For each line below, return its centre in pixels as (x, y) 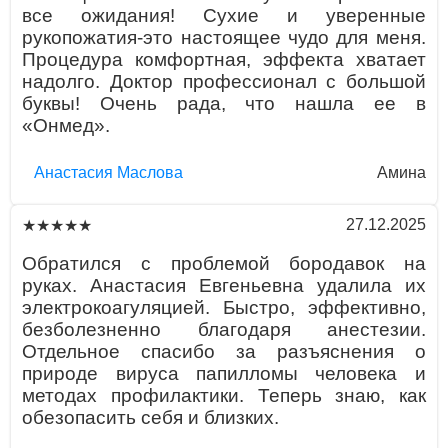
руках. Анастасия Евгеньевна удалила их (224, 285)
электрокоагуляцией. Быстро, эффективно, (224, 307)
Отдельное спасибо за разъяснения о (224, 351)
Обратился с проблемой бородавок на (224, 263)
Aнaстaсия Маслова (108, 173)
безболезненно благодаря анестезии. (224, 329)
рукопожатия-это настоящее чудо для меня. (224, 37)
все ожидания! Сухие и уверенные (224, 15)
